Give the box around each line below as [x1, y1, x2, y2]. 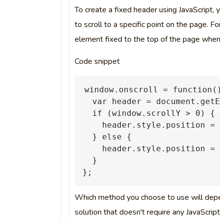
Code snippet [74, 56, 120, 67]
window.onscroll [84, 85, 158, 94]
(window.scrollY [107, 109, 181, 118]
